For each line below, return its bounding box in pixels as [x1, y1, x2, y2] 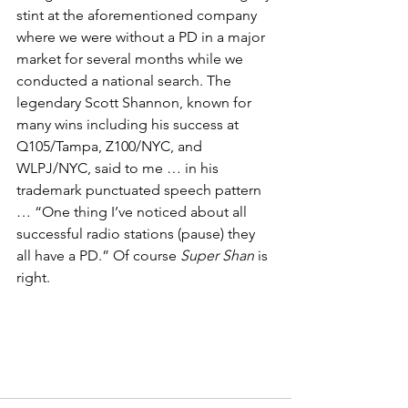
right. [16, 269, 50, 286]
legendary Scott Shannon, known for [16, 94, 255, 111]
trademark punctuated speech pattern [16, 181, 265, 199]
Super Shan [180, 247, 258, 264]
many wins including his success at [16, 116, 242, 133]
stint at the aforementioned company [16, 6, 260, 24]
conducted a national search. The [16, 72, 235, 89]
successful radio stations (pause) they [16, 225, 259, 242]
